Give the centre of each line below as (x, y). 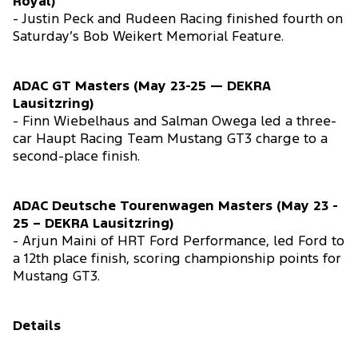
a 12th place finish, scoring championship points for (177, 260)
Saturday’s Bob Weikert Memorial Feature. (150, 38)
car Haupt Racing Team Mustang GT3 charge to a (170, 140)
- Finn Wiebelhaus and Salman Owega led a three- (175, 122)
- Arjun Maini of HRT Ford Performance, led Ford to (179, 242)
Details (37, 327)
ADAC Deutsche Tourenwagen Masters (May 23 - (175, 207)
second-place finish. (78, 157)
